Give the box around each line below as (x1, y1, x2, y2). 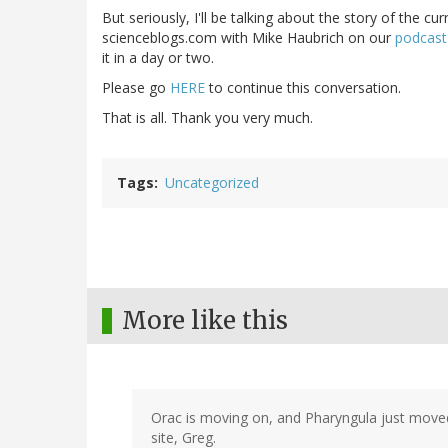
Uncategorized (165, 173, 259, 193)
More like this (122, 305, 288, 337)
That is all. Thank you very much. (102, 108, 313, 128)
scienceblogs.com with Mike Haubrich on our (102, 28, 395, 48)
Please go (102, 78, 170, 98)
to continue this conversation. (205, 78, 401, 98)
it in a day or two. (102, 48, 214, 68)
